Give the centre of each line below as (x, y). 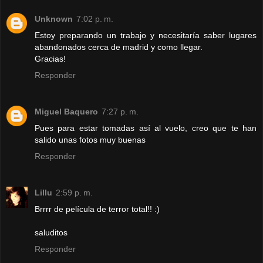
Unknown (54, 18)
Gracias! (50, 58)
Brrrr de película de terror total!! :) (97, 209)
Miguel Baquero (66, 111)
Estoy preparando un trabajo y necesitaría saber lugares (146, 35)
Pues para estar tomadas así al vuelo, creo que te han (146, 128)
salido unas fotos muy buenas (90, 139)
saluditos (51, 232)
